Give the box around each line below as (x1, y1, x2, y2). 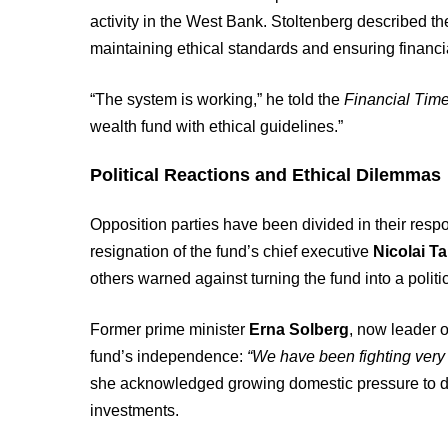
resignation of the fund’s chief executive (90, 243, 374, 260)
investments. (90, 402, 180, 419)
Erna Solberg (249, 321, 350, 338)
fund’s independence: (90, 348, 248, 365)
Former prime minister (90, 321, 250, 338)
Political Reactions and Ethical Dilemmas (90, 165, 442, 185)
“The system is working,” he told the (90, 91, 345, 108)
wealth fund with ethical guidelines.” (90, 118, 344, 135)
